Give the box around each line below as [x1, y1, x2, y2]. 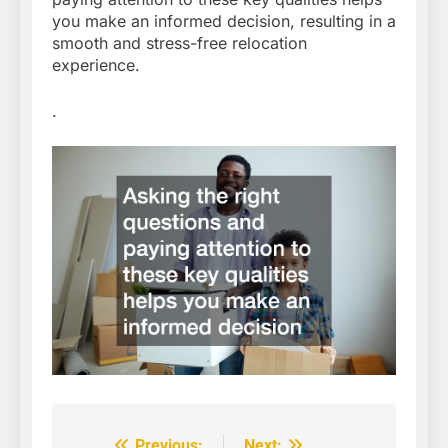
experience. [52, 55, 140, 76]
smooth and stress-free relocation [52, 33, 307, 54]
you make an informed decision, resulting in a [52, 11, 396, 32]
